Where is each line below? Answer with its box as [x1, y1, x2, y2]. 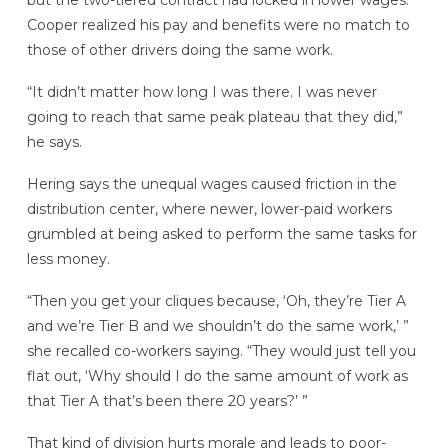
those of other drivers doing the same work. [26, 41, 333, 60]
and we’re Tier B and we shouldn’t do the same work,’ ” [26, 316, 409, 335]
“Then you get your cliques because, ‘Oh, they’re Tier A [26, 291, 406, 310]
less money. [26, 249, 110, 268]
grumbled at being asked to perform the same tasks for [26, 224, 417, 243]
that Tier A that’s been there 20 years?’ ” [26, 391, 308, 410]
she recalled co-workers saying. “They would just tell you [26, 341, 416, 360]
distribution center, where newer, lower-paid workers [26, 199, 392, 218]
